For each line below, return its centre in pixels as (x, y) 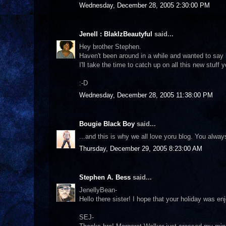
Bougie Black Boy (107, 124)
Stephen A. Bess (105, 177)
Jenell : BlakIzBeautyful (116, 34)
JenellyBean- (98, 190)
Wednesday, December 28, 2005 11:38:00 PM (146, 95)
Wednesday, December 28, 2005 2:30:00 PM (145, 5)
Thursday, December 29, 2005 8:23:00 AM (141, 149)
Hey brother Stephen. (110, 46)
